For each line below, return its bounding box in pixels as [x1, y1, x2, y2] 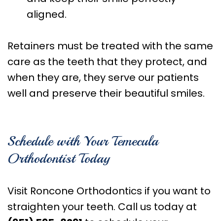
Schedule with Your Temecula [7, 132, 158, 149]
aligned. [27, 7, 67, 21]
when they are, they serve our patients [7, 70, 199, 84]
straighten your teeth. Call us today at [7, 199, 197, 214]
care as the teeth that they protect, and [7, 54, 207, 69]
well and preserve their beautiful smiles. [7, 86, 205, 100]
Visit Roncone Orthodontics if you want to [7, 184, 211, 198]
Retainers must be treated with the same [7, 38, 213, 53]
